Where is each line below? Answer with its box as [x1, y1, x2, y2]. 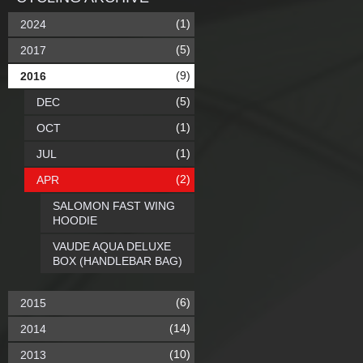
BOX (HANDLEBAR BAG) [53, 254, 182, 267]
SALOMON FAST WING [53, 199, 175, 212]
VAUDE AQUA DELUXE [53, 240, 171, 253]
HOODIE [53, 214, 97, 227]
